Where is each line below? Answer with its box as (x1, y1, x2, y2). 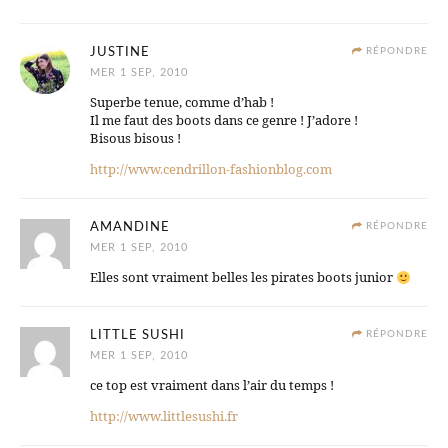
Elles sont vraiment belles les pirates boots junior (90, 268, 396, 287)
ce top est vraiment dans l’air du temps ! (90, 376, 334, 395)
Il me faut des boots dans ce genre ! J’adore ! (90, 111, 358, 130)
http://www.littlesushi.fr (90, 407, 238, 426)
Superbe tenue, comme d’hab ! (90, 93, 274, 112)
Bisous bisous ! (90, 129, 181, 148)
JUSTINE (90, 46, 150, 60)
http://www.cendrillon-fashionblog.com (90, 160, 332, 179)
